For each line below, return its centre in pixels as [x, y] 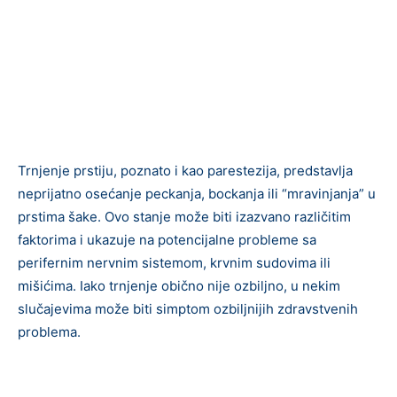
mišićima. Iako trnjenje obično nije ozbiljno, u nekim [179, 286]
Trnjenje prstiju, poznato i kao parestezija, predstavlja [185, 171]
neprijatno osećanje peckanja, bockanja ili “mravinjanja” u [197, 194]
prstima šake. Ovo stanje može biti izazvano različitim [184, 217]
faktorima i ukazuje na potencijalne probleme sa [167, 240]
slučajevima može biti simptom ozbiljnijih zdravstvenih [188, 309]
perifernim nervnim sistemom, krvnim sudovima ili [174, 263]
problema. [49, 332]
